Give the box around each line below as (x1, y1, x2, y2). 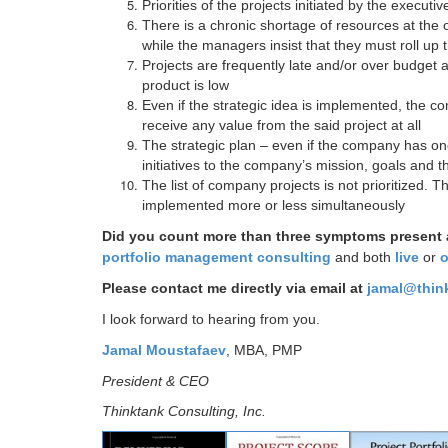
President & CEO (102, 373, 209, 389)
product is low (142, 77, 229, 93)
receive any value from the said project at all (142, 117, 421, 133)
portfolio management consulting (102, 249, 331, 265)
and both (331, 249, 395, 265)
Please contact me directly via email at (102, 280, 367, 296)
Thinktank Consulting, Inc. (102, 403, 266, 419)
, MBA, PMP (226, 342, 302, 358)
